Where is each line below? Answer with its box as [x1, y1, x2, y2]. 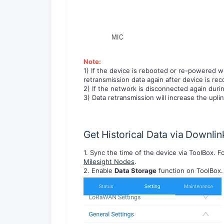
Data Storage [114, 166, 156, 175]
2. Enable [83, 166, 114, 175]
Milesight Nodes [83, 157, 134, 166]
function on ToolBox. [156, 166, 223, 175]
